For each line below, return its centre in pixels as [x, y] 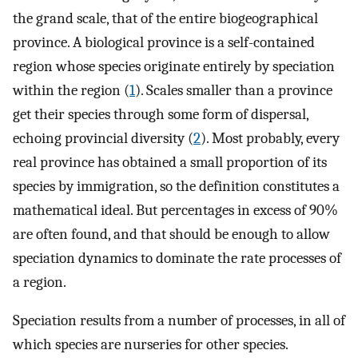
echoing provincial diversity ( [103, 138]
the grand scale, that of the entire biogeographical [165, 18]
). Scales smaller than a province [234, 90]
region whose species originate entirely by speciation [174, 66]
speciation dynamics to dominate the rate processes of [177, 258]
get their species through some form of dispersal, [161, 114]
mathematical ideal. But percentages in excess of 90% [175, 210]
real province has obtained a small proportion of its [170, 162]
